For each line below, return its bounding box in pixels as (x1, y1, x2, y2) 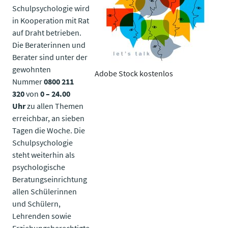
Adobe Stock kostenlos (95, 68, 173, 78)
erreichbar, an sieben (12, 112, 84, 123)
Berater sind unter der (12, 51, 88, 62)
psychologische (12, 161, 65, 172)
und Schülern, (12, 198, 61, 209)
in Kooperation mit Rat (12, 15, 89, 25)
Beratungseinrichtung (12, 174, 87, 184)
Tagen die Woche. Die (12, 125, 85, 135)
